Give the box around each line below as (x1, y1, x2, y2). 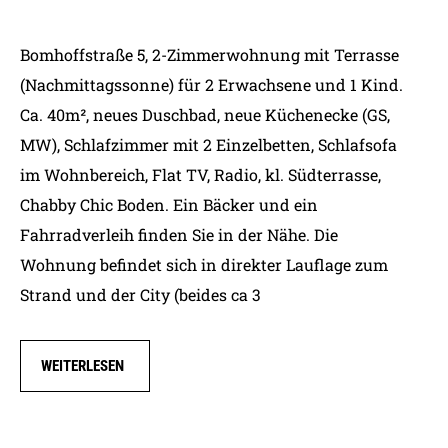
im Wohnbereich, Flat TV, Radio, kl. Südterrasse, (20, 164, 381, 185)
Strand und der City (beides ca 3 (20, 284, 261, 305)
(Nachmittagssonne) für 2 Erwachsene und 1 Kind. (20, 74, 403, 95)
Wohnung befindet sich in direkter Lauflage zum (20, 254, 388, 275)
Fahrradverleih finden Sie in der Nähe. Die (20, 224, 338, 245)
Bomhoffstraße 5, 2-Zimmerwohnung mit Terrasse (20, 44, 399, 65)
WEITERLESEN (41, 357, 124, 375)
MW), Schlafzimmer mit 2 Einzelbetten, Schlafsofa (20, 134, 397, 155)
